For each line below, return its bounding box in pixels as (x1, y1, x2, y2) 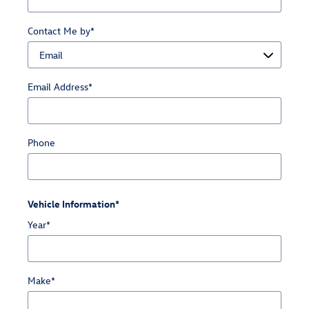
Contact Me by (28, 23, 90, 37)
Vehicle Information (28, 197, 115, 210)
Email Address (28, 79, 88, 93)
